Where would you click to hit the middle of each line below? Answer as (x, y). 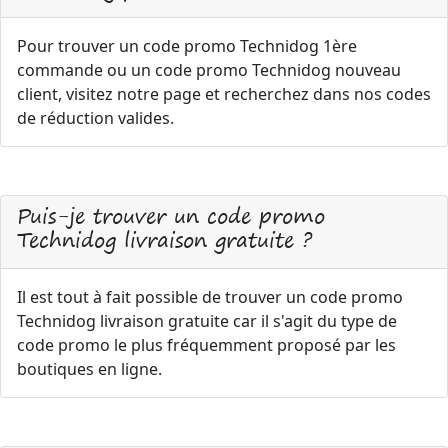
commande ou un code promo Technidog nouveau (209, 69)
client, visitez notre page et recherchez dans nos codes (224, 93)
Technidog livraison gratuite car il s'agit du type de (207, 320)
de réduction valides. (95, 117)
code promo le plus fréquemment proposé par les (206, 344)
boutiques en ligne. (89, 368)
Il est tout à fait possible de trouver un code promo (210, 296)
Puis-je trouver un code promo (171, 215)
